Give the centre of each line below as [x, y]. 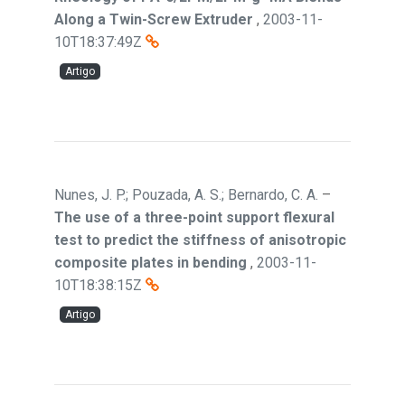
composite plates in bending [151, 263]
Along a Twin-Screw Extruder [154, 19]
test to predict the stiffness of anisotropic [200, 240]
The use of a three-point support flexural [194, 217]
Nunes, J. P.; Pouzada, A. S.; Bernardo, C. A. [186, 195]
